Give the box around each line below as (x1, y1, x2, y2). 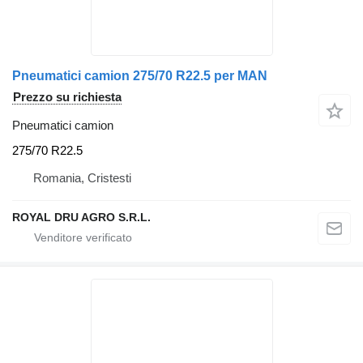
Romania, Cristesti (33, 171, 131, 185)
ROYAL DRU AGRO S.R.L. (12, 211, 151, 224)
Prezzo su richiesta (13, 89, 122, 104)
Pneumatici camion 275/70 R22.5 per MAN (12, 68, 267, 83)
